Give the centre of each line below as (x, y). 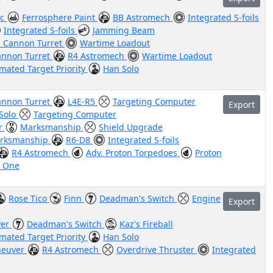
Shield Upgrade (131, 127)
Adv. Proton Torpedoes (133, 153)
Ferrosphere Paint (60, 17)
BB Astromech (143, 17)
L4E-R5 (83, 101)
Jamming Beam (124, 30)
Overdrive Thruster (157, 250)
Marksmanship (52, 127)
